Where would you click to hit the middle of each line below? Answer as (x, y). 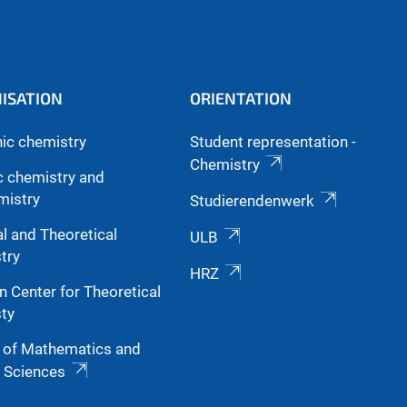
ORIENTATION (241, 98)
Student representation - (273, 141)
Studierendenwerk (253, 200)
